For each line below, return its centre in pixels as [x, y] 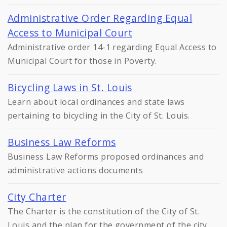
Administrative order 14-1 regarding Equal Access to [112, 47]
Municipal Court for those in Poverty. [82, 61]
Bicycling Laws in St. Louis [70, 88]
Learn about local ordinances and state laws [96, 102]
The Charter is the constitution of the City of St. [104, 212]
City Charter [37, 197]
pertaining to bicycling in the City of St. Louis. [99, 116]
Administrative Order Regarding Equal [100, 18]
